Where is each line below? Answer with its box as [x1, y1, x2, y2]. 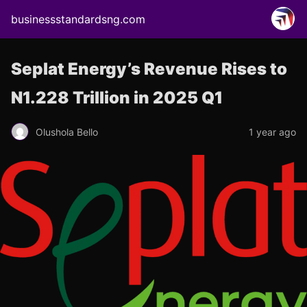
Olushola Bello [36, 125, 98, 138]
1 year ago [249, 125, 296, 138]
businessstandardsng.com [11, 12, 145, 26]
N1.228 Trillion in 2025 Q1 [11, 88, 223, 108]
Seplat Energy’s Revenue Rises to [11, 59, 287, 79]
